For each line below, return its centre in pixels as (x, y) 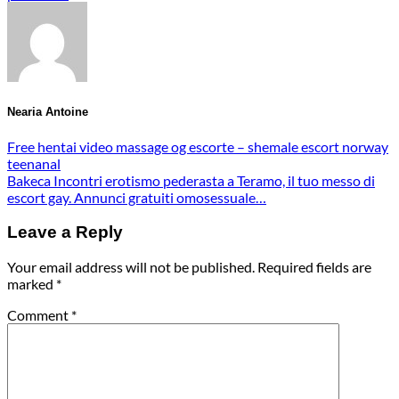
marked (32, 284)
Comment (39, 315)
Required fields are (314, 267)
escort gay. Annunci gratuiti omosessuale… (137, 197)
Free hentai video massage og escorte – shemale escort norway (198, 146)
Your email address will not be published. (131, 267)
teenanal (34, 163)
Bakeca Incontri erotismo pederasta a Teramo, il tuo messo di (191, 180)
